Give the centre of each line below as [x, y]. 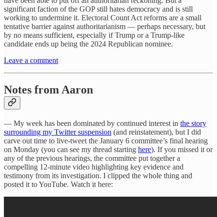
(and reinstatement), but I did [156, 132]
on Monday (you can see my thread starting [71, 149]
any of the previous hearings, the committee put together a [92, 158]
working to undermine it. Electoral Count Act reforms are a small [103, 18]
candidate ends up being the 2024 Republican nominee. [88, 44]
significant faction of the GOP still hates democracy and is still [98, 9]
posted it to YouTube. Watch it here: [58, 184]
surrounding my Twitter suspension [58, 132]
